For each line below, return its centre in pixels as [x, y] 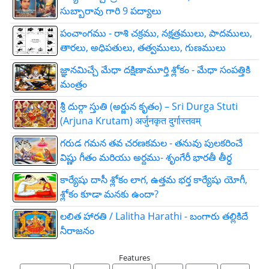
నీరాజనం [105, 230]
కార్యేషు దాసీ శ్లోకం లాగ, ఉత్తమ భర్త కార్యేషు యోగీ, [154, 179]
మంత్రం [74, 84]
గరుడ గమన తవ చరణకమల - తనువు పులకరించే [151, 143]
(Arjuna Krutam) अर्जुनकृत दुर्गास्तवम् [130, 120]
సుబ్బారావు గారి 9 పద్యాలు [111, 11]
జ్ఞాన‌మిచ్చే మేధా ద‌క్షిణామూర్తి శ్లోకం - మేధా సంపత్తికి [155, 69]
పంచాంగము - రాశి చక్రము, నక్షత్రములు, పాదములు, [156, 33]
